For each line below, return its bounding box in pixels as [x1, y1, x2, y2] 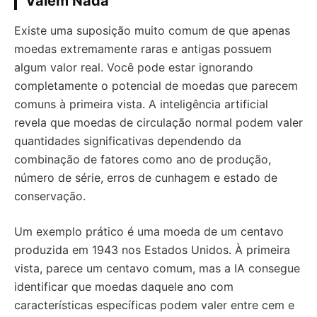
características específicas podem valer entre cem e [14, 297, 294, 312]
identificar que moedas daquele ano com [14, 279, 234, 294]
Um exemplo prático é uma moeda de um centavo [14, 224, 284, 238]
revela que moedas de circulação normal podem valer [14, 115, 303, 129]
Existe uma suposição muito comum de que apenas [14, 23, 290, 38]
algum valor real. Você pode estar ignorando [14, 59, 253, 74]
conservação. [14, 188, 86, 203]
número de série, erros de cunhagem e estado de [14, 170, 277, 185]
